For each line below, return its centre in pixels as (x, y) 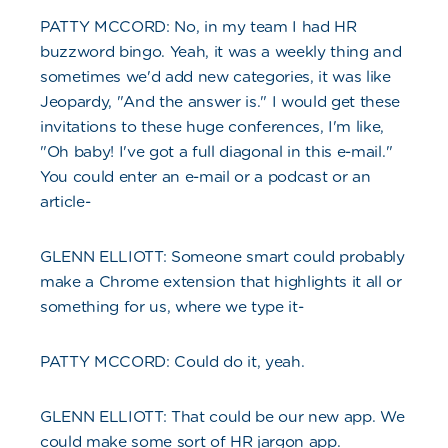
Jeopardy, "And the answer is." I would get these (220, 102)
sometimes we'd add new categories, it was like (215, 77)
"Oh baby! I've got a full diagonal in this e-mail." (216, 152)
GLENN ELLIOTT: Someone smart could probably (222, 257)
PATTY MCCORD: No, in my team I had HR (198, 27)
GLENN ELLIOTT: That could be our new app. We (222, 417)
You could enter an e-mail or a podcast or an (205, 177)
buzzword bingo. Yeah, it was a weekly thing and (221, 52)
